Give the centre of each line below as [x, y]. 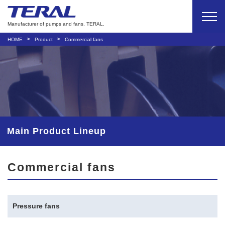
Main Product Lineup [57, 131]
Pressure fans [36, 206]
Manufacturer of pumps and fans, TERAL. [56, 24]
